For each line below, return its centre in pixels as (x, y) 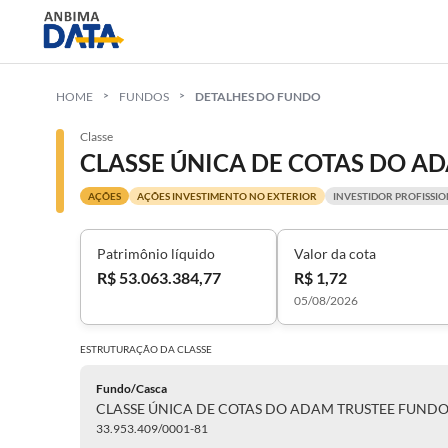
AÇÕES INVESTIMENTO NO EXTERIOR (227, 196)
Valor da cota (335, 253)
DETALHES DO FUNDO (258, 96)
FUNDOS (144, 96)
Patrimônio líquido (156, 253)
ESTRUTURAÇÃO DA (128, 349)
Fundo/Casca (131, 388)
